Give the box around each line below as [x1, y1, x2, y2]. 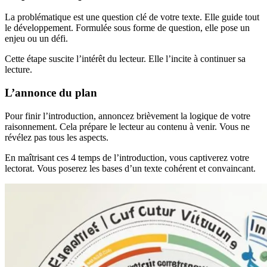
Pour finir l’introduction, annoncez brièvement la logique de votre [5, 110, 250, 121]
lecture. [5, 64, 32, 75]
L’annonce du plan [5, 86, 97, 100]
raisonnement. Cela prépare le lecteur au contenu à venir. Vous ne [5, 121, 250, 132]
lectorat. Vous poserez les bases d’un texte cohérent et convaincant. [5, 163, 256, 173]
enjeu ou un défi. [5, 33, 68, 44]
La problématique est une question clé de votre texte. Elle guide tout [5, 12, 259, 23]
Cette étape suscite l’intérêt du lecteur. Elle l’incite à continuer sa [5, 54, 246, 64]
